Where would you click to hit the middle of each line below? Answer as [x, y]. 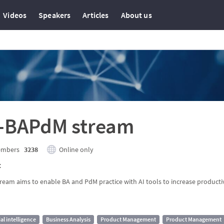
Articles [96, 15]
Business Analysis [68, 219]
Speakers [55, 15]
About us [136, 15]
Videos [15, 15]
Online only [76, 149]
